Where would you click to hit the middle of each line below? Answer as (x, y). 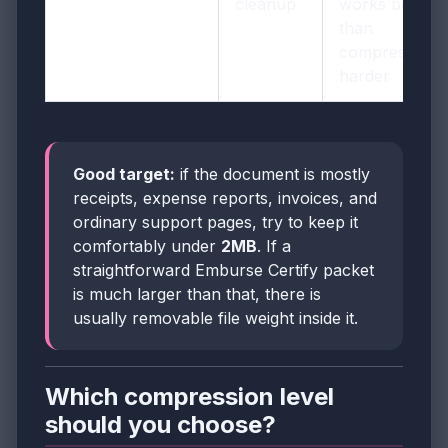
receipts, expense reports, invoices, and (225, 198)
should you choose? (160, 425)
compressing (387, 52)
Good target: (124, 174)
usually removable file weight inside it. (215, 318)
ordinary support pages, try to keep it (215, 222)
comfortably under (147, 246)
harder (364, 76)
